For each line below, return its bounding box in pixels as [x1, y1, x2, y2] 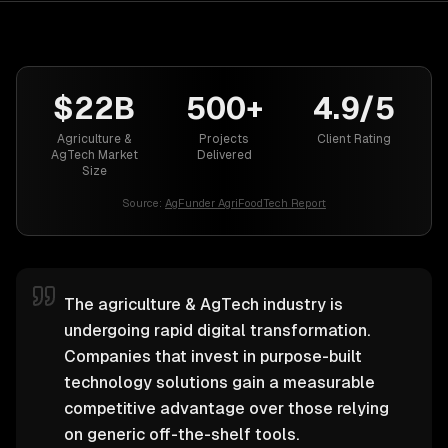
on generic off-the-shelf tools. [64, 425, 299, 444]
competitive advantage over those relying [64, 399, 389, 418]
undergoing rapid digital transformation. [64, 321, 370, 340]
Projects [199, 132, 249, 146]
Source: [122, 197, 162, 209]
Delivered [196, 148, 252, 162]
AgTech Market [50, 148, 138, 162]
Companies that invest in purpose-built [64, 347, 362, 366]
